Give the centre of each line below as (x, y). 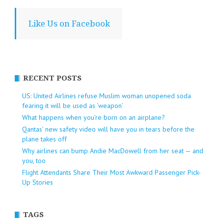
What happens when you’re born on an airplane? (94, 117)
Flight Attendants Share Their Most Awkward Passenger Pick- (111, 172)
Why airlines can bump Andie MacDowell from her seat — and (113, 151)
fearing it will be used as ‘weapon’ (73, 105)
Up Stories (38, 182)
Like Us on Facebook (69, 23)
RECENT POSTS (52, 78)
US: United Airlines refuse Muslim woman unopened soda (107, 96)
